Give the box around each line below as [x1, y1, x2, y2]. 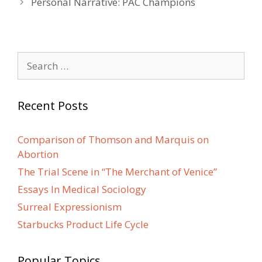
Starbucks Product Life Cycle [18, 218, 149, 231]
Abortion [18, 147, 58, 161]
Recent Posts [18, 98, 88, 113]
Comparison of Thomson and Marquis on [18, 133, 209, 146]
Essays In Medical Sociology [18, 182, 146, 196]
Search [17, 52, 48, 65]
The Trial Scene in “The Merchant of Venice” [18, 165, 217, 178]
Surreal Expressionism [18, 200, 122, 213]
